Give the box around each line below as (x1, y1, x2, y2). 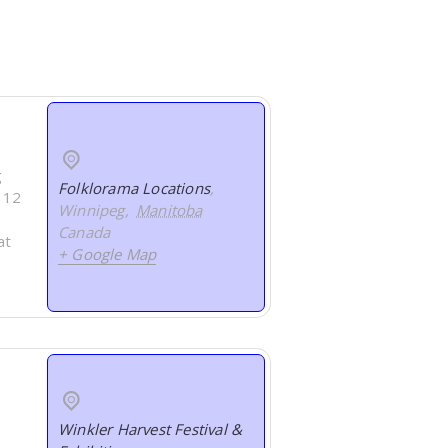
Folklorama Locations (58, 178, 211, 199)
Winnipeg (58, 200, 125, 221)
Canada (58, 222, 111, 243)
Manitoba (136, 200, 203, 221)
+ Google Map (58, 244, 157, 265)
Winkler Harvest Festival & (58, 419, 243, 440)
